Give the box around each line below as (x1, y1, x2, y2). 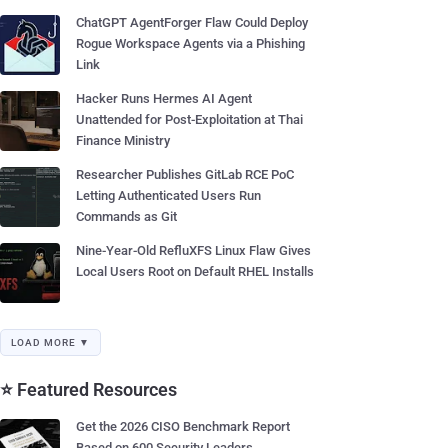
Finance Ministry (76, 133, 170, 148)
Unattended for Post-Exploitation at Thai (76, 112, 303, 127)
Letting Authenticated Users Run (76, 188, 261, 203)
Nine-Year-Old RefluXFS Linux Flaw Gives (76, 243, 311, 258)
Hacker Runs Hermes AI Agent (76, 91, 252, 106)
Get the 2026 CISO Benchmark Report (76, 419, 290, 434)
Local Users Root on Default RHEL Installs (76, 264, 314, 279)
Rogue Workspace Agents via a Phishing (76, 36, 305, 51)
